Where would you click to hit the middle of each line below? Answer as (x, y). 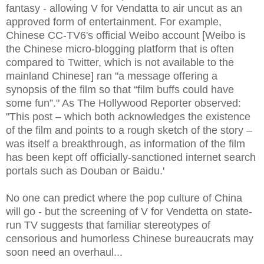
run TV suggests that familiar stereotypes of (108, 225)
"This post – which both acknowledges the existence (128, 116)
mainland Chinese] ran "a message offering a (112, 76)
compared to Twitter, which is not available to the (120, 62)
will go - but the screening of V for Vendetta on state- (129, 211)
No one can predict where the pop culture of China (124, 198)
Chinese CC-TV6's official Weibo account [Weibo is (126, 35)
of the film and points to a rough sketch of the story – (129, 130)
